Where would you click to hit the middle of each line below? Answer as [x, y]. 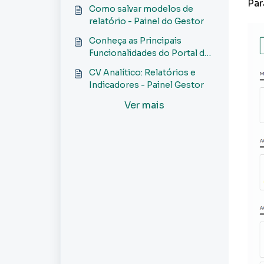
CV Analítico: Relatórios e [142, 72]
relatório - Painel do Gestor [146, 21]
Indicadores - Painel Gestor [146, 85]
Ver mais [145, 105]
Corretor [108, 65]
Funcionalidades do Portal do [150, 53]
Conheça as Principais [135, 41]
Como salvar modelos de [141, 9]
